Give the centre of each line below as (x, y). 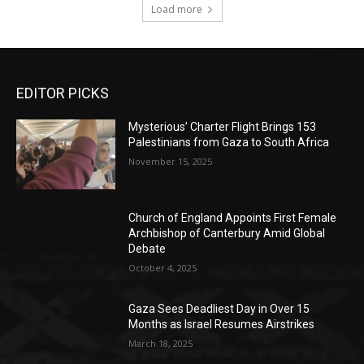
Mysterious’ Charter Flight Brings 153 (223, 127)
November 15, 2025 (171, 162)
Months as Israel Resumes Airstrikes (222, 324)
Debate (147, 249)
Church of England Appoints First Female (233, 218)
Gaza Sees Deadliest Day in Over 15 (219, 308)
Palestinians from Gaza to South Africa (229, 143)
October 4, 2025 (163, 268)
